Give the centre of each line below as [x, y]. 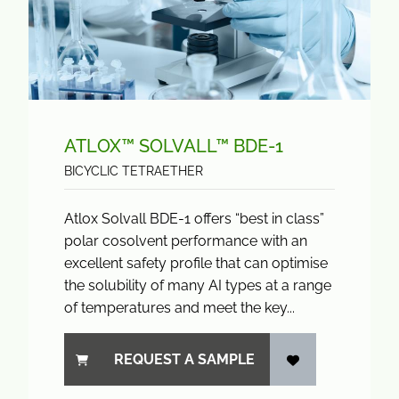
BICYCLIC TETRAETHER [134, 171]
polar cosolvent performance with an [186, 241]
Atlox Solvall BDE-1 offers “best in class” [194, 219]
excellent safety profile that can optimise [196, 263]
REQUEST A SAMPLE [184, 359]
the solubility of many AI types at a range [198, 285]
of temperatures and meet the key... [179, 308]
